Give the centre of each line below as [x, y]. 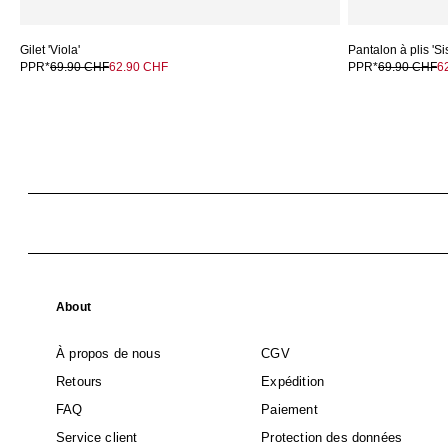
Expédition [293, 382]
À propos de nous [108, 354]
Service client [97, 438]
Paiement [289, 410]
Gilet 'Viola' [50, 50]
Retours [79, 382]
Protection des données [332, 438]
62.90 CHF [138, 67]
